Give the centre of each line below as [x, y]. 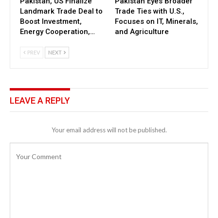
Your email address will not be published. [109, 130]
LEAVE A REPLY [40, 100]
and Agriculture [142, 31]
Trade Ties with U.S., [150, 11]
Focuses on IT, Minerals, [156, 21]
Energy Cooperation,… [57, 31]
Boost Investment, [51, 21]
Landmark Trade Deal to [61, 11]
